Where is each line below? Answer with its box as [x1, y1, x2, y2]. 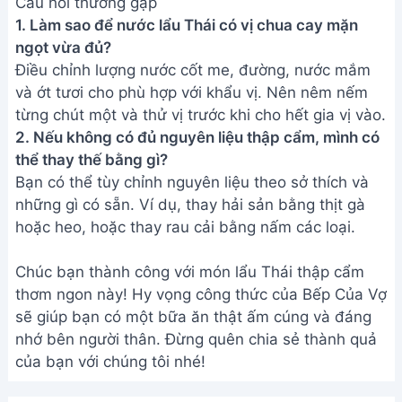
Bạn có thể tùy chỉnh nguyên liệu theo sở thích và [15, 173, 369, 191]
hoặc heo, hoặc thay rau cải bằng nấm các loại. [15, 218, 355, 236]
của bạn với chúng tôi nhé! [15, 353, 205, 371]
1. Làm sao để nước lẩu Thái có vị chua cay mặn [15, 16, 358, 34]
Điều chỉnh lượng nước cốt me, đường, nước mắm [15, 61, 371, 79]
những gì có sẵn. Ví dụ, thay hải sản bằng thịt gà [15, 196, 365, 214]
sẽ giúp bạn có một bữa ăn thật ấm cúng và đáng [15, 308, 371, 326]
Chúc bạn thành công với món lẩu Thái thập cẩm [15, 263, 364, 281]
